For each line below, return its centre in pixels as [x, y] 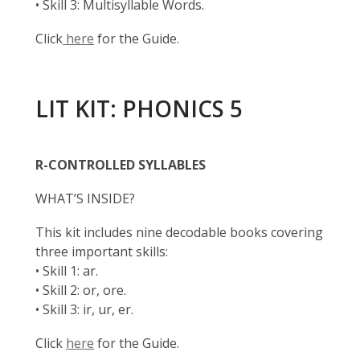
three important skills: [102, 252]
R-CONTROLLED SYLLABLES [121, 165]
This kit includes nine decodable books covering [179, 232]
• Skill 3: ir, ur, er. [84, 309]
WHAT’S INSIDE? [85, 198]
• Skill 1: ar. [67, 271]
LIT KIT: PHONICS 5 [139, 108]
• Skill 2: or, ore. [81, 290]
